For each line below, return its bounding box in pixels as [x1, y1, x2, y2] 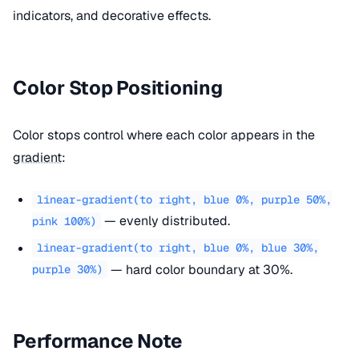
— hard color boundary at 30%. [107, 260, 292, 278]
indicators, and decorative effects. [13, 7, 211, 25]
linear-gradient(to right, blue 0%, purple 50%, [36, 192, 332, 208]
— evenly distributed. [100, 212, 230, 230]
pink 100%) [32, 214, 96, 229]
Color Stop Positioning [13, 75, 223, 101]
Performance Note [13, 328, 184, 353]
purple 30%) [32, 262, 103, 277]
